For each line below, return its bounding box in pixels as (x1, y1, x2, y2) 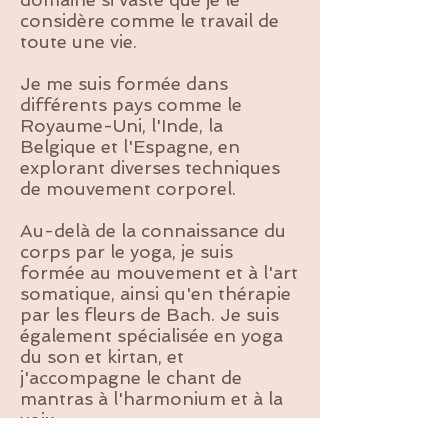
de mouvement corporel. (20, 178, 236, 199)
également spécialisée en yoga (20, 325, 283, 346)
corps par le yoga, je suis (20, 241, 233, 262)
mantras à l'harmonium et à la (20, 388, 283, 409)
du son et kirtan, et (20, 346, 184, 367)
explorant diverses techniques (20, 157, 280, 178)
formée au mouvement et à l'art (20, 262, 298, 283)
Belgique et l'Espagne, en (20, 136, 240, 157)
